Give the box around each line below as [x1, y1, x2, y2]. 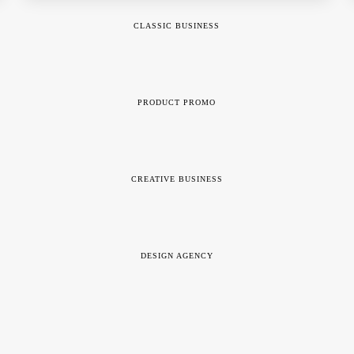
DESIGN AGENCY [140, 251, 213, 261]
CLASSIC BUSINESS [134, 21, 220, 31]
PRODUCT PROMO [137, 98, 217, 107]
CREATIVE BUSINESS [130, 175, 223, 184]
